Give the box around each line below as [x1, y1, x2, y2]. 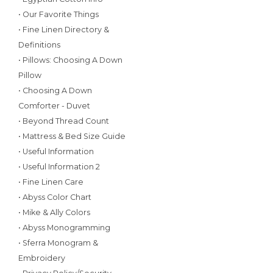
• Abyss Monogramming [18, 223, 110, 232]
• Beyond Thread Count [18, 116, 109, 126]
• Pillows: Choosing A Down [18, 55, 122, 65]
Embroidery [18, 253, 65, 263]
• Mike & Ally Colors [18, 208, 90, 217]
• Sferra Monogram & [18, 238, 98, 247]
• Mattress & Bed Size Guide [18, 132, 126, 141]
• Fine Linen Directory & [18, 25, 109, 34]
